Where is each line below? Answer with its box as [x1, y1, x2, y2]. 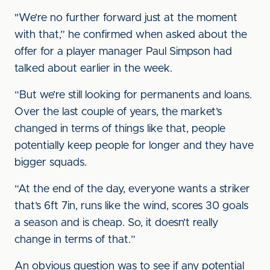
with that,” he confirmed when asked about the [14, 30, 247, 40]
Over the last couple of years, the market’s [14, 107, 222, 118]
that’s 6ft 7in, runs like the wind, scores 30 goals [14, 201, 248, 212]
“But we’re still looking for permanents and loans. [14, 90, 252, 101]
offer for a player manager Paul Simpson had [14, 46, 232, 57]
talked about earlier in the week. [14, 63, 172, 74]
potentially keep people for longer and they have [14, 140, 254, 151]
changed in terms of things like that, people [14, 124, 225, 134]
